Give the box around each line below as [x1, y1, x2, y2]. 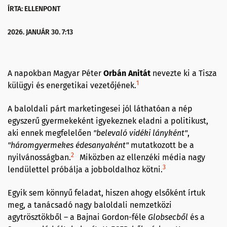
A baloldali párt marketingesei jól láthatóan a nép [8, 104, 193, 113]
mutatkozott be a [129, 140, 194, 150]
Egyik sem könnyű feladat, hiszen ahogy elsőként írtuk [8, 188, 205, 198]
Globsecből [148, 212, 188, 222]
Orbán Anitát [103, 68, 150, 78]
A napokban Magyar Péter [8, 68, 103, 78]
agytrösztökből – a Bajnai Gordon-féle [8, 212, 148, 222]
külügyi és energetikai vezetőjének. [8, 81, 136, 90]
